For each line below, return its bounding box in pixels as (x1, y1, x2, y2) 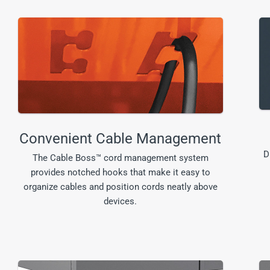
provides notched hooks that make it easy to (30, 167, 210, 178)
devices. (104, 196, 137, 207)
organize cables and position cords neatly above (23, 181, 218, 192)
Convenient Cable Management (19, 130, 222, 147)
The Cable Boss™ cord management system (32, 152, 209, 163)
